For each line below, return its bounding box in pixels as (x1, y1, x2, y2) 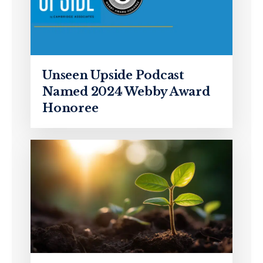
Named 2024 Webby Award (42, 84, 210, 99)
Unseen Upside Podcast (42, 68, 184, 82)
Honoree (42, 100, 99, 115)
